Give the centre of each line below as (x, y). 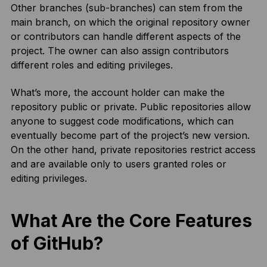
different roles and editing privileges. (93, 65)
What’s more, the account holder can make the (117, 92)
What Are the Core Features (131, 221)
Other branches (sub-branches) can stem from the (126, 8)
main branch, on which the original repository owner (130, 22)
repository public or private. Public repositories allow (131, 107)
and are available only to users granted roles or (118, 164)
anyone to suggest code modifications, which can (122, 121)
